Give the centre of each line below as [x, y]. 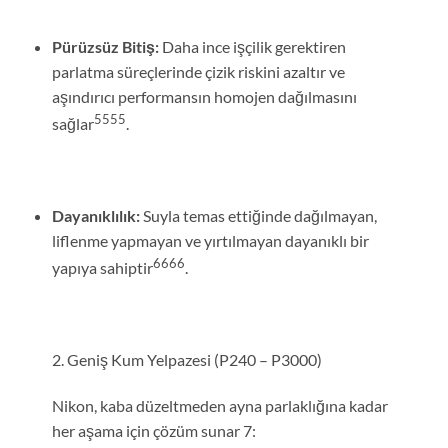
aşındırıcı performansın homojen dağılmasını [204, 96]
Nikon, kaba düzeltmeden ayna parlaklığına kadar [219, 405]
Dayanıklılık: [95, 215]
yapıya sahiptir [102, 268]
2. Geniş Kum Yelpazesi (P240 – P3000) [186, 359]
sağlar [72, 124]
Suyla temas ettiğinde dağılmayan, [258, 215]
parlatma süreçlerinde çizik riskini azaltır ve [198, 71]
